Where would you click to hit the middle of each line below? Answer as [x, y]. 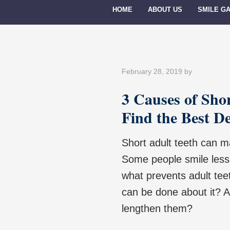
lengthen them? [157, 209]
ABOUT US [165, 10]
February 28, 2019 [152, 72]
